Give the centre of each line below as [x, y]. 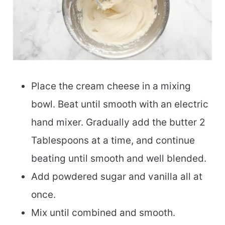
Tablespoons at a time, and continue [113, 140]
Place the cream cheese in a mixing [111, 86]
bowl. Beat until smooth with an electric [120, 104]
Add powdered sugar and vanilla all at [117, 176]
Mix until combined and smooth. [104, 212]
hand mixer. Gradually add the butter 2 [118, 122]
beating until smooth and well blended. [119, 158]
